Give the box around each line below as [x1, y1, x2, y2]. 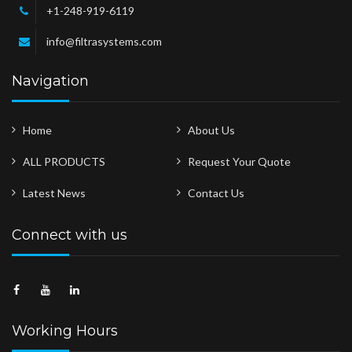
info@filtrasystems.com [46, 35, 162, 48]
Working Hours [12, 322, 118, 339]
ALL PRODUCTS [23, 155, 105, 168]
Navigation [12, 72, 89, 90]
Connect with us [12, 226, 127, 244]
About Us [188, 123, 235, 137]
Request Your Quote [188, 155, 291, 168]
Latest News [23, 186, 86, 200]
